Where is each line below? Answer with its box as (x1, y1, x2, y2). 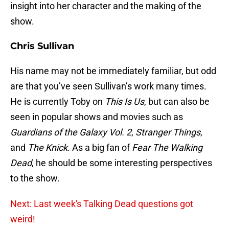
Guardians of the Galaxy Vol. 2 (10, 127, 131, 138)
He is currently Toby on (10, 96, 105, 107)
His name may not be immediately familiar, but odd (10, 65, 216, 77)
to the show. (10, 173, 60, 184)
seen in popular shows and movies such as (10, 111, 183, 123)
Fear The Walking (130, 142, 202, 153)
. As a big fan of (67, 142, 130, 153)
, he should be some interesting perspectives (32, 157, 212, 169)
